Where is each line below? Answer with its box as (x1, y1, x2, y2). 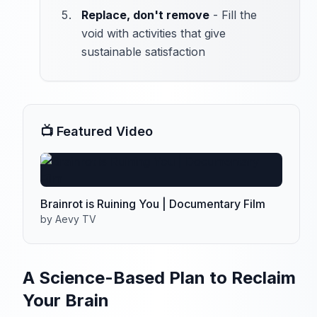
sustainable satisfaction (81, 45, 205, 59)
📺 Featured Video (40, 124, 153, 139)
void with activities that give (81, 26, 226, 41)
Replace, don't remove (81, 8, 209, 23)
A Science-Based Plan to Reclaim (23, 267, 296, 289)
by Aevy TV (40, 213, 96, 226)
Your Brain (23, 290, 109, 311)
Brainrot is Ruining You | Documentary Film (40, 197, 265, 212)
